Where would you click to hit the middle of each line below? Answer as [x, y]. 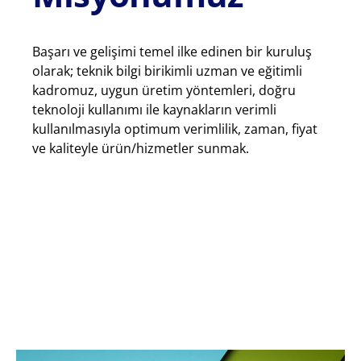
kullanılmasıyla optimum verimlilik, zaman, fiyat [175, 129]
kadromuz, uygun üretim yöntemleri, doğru [164, 90]
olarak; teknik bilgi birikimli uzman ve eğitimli [167, 71]
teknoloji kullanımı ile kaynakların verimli [154, 109]
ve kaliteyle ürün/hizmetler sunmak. [141, 148]
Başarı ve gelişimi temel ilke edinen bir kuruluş [172, 51]
